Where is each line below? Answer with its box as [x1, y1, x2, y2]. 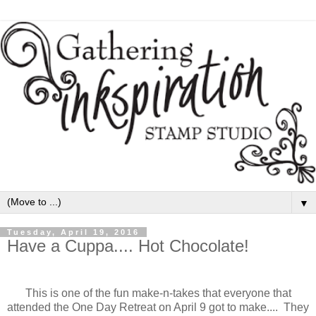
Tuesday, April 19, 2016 [7, 227, 140, 236]
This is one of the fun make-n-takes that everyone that [25, 287, 291, 300]
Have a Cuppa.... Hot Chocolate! [7, 236, 249, 255]
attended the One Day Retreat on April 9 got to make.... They [7, 301, 309, 314]
